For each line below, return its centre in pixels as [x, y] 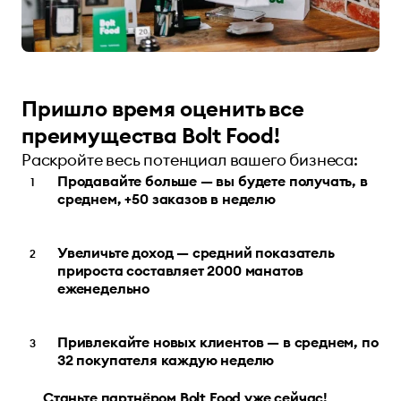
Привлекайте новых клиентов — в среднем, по [218, 342]
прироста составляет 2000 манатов [180, 271]
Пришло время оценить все [163, 109]
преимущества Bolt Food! [151, 136]
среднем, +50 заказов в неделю [166, 199]
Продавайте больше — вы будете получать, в [213, 181]
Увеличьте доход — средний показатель [196, 253]
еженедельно [104, 289]
